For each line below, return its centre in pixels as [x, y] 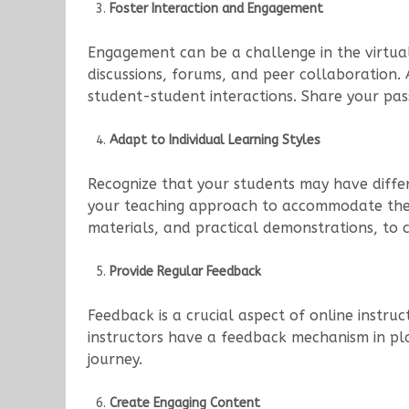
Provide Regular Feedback [185, 272]
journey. [115, 360]
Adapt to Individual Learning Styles [215, 141]
